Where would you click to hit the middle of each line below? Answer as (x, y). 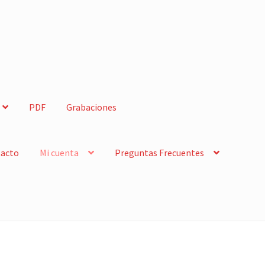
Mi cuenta (59, 152)
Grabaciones (92, 107)
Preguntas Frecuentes (160, 152)
